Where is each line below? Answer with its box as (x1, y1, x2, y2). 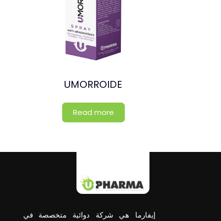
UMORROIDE (64, 77, 123, 92)
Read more (73, 107, 114, 118)
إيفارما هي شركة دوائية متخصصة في (23, 209, 155, 220)
